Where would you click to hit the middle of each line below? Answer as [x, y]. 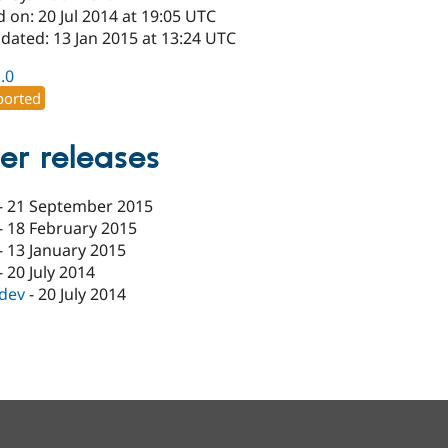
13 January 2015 [67, 250]
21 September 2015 [80, 206]
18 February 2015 [72, 228]
